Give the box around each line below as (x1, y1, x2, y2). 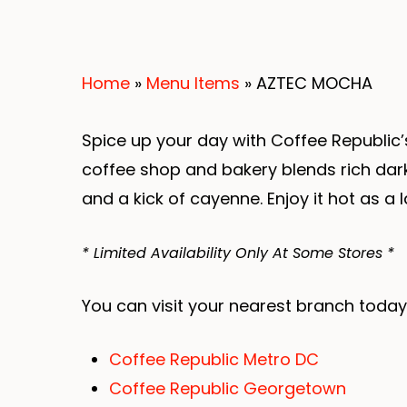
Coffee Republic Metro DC (109, 348, 323, 371)
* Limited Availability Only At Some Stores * (82, 243, 394, 263)
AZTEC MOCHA (256, 72, 372, 94)
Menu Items (146, 72, 240, 94)
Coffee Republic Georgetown (109, 377, 351, 400)
